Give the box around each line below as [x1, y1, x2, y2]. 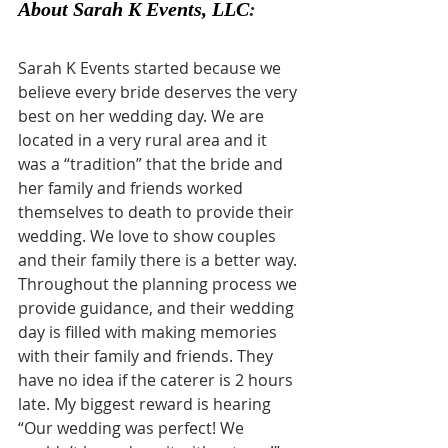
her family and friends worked [18, 176, 247, 199]
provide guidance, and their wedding [18, 296, 298, 319]
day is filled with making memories [18, 320, 281, 343]
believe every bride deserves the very [18, 80, 301, 103]
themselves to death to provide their [18, 200, 298, 223]
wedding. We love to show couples [18, 224, 280, 247]
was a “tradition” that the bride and [18, 152, 287, 175]
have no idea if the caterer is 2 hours [18, 368, 297, 391]
